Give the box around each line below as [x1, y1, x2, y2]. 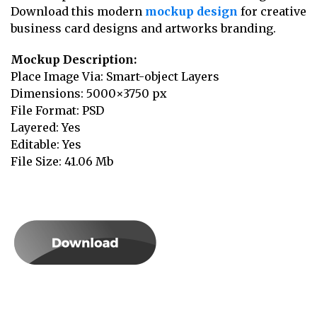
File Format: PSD [11, 103, 104, 117]
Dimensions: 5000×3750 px [11, 86, 167, 100]
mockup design [145, 4, 238, 18]
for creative [238, 4, 306, 18]
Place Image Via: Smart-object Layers [11, 69, 219, 83]
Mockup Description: [11, 52, 137, 67]
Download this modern [11, 4, 145, 18]
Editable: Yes [11, 137, 81, 151]
